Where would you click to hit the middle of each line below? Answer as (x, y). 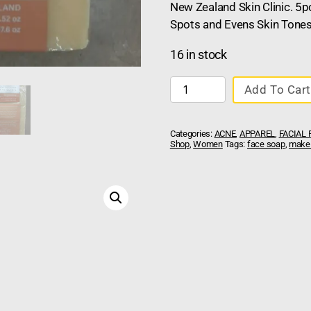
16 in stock (198, 54)
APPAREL (257, 134)
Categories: (192, 134)
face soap (266, 144)
